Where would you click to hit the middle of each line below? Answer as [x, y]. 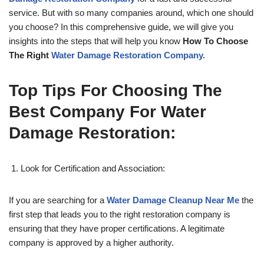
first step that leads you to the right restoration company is [120, 214]
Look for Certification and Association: [93, 169]
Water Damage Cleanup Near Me [173, 200]
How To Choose [214, 41]
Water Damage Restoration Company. [128, 55]
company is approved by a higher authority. [93, 243]
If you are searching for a [58, 200]
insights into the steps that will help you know [95, 41]
